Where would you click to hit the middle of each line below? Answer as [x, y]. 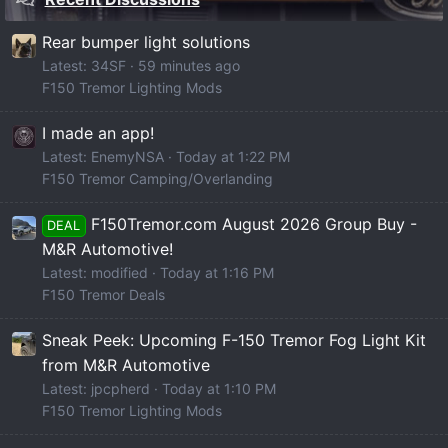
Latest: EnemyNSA [103, 157]
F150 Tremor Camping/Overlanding [157, 179]
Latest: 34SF [84, 66]
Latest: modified [95, 273]
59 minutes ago [189, 66]
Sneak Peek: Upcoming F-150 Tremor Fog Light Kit [234, 340]
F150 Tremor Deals [103, 295]
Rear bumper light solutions [146, 42]
